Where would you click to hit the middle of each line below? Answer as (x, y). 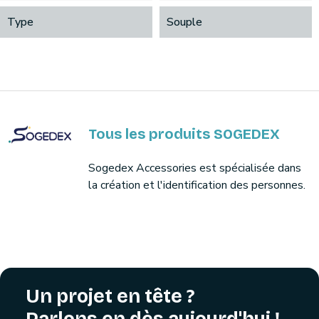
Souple (184, 22)
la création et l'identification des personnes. (197, 185)
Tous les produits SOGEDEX (184, 134)
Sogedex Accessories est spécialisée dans (195, 168)
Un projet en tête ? (110, 296)
